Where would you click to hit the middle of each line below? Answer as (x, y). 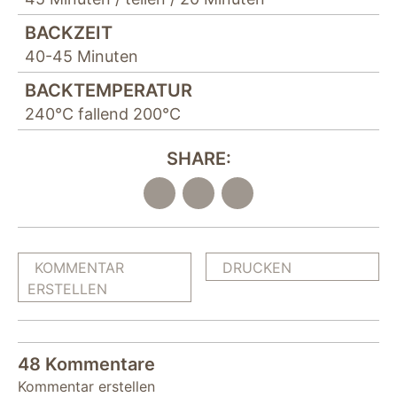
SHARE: (198, 159)
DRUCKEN (257, 268)
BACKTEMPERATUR (109, 90)
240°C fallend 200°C (103, 114)
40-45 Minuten (82, 56)
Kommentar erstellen (86, 386)
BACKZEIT (69, 33)
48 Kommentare (86, 364)
